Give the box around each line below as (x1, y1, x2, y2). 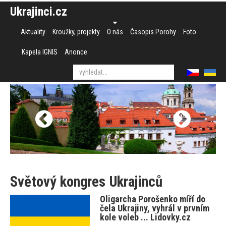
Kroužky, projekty (52, 28, 100, 36)
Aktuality (21, 28, 45, 36)
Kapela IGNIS (22, 48, 58, 56)
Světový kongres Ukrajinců (10, 173, 162, 191)
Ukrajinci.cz (10, 5, 67, 19)
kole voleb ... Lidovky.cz (100, 212, 191, 223)
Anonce (65, 48, 87, 56)
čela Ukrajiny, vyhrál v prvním (100, 203, 210, 214)
